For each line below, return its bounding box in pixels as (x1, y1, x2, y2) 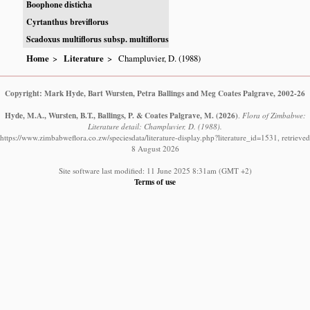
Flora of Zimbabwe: (241, 110, 306, 121)
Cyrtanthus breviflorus (26, 15, 109, 28)
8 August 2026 (131, 143, 179, 154)
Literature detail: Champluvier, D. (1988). (88, 121, 222, 132)
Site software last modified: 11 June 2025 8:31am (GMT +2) (58, 165, 252, 176)
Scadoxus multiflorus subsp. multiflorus (26, 33, 170, 45)
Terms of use (134, 176, 176, 188)
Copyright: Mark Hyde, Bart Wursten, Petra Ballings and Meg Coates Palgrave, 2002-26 (5, 87, 305, 100)
